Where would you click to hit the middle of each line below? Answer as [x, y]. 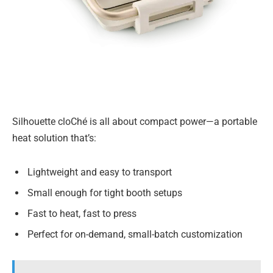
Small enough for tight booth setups [105, 193]
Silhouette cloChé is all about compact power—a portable [135, 122]
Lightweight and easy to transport [100, 172]
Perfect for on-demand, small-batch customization [135, 234]
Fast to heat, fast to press [82, 214]
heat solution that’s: [54, 138]
